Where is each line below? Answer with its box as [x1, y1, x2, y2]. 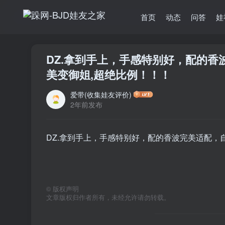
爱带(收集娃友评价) [70, 89, 132, 99]
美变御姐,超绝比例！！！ [46, 66, 171, 82]
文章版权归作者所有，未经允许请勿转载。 [46, 193, 170, 202]
